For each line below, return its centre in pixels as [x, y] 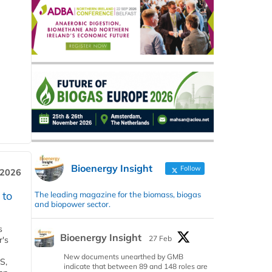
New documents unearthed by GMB [124, 257]
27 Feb [160, 239]
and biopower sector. [73, 204]
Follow [190, 168]
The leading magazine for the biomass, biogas [118, 195]
